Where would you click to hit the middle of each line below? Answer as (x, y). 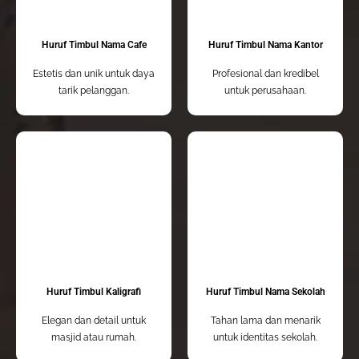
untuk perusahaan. (265, 91)
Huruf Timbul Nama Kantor (265, 45)
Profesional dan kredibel (265, 74)
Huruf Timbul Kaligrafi (94, 292)
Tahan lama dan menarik (265, 321)
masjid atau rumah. (94, 338)
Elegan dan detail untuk (94, 321)
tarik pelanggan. (94, 91)
